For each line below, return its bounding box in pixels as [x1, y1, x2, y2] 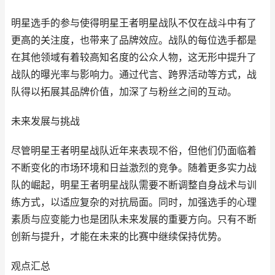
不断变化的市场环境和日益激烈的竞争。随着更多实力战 [11, 162, 257, 174]
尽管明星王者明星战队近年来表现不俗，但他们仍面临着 [11, 145, 257, 157]
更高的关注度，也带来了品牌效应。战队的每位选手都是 [11, 34, 257, 46]
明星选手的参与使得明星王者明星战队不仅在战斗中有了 [11, 17, 257, 29]
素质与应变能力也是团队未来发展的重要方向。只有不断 [11, 214, 257, 225]
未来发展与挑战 [11, 115, 80, 127]
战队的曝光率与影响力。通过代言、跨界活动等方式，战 [11, 69, 257, 80]
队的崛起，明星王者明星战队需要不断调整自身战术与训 [11, 179, 257, 191]
